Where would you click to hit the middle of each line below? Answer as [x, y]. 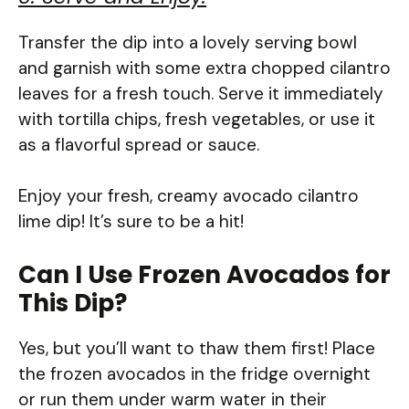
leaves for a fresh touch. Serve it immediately [201, 93]
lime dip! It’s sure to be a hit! [131, 222]
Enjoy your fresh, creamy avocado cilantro [189, 196]
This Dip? [73, 303]
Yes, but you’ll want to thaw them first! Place [197, 348]
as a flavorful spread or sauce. [139, 144]
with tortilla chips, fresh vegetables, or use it [197, 119]
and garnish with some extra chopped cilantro [204, 68]
